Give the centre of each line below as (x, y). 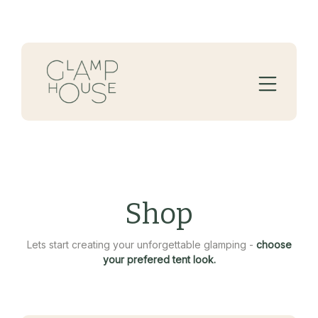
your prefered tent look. (159, 259)
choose (274, 244)
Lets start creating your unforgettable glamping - (141, 244)
